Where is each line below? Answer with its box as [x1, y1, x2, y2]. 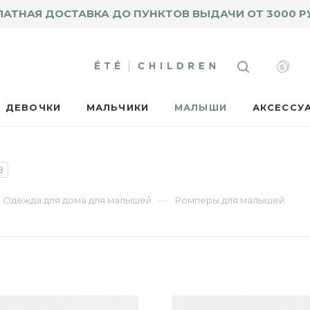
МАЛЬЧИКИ [86, 102, 149, 113]
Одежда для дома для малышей [3, 194, 152, 206]
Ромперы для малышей [175, 194, 284, 206]
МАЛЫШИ [174, 102, 228, 113]
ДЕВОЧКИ [5, 102, 62, 113]
